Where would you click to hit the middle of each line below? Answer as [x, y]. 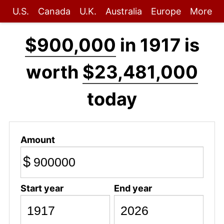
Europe [166, 11]
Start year [42, 188]
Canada [54, 11]
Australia [123, 11]
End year [133, 188]
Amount [37, 139]
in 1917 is [157, 45]
